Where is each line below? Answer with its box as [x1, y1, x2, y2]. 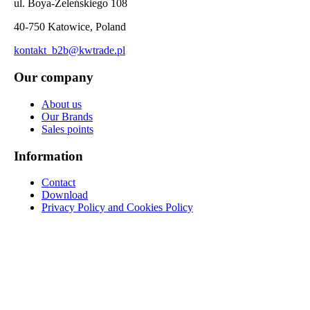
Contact [42, 176, 75, 189]
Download [42, 189, 88, 201]
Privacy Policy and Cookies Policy [42, 201, 193, 214]
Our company [14, 70, 93, 85]
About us [42, 98, 82, 110]
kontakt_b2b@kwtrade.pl [14, 44, 125, 57]
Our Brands [42, 110, 93, 122]
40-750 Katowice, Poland [14, 21, 126, 33]
